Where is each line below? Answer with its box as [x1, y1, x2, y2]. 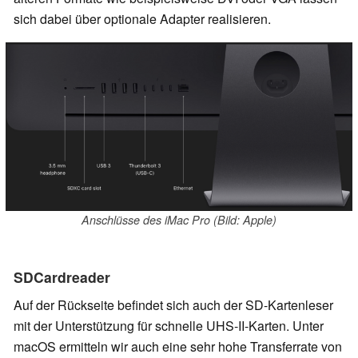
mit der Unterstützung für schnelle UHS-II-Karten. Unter [14, 316, 324, 335]
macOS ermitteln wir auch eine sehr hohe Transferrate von [14, 336, 342, 356]
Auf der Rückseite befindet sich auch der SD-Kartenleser [14, 295, 333, 314]
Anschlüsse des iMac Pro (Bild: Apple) [82, 211, 276, 228]
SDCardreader [14, 266, 110, 287]
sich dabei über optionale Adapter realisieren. [14, 9, 271, 28]
